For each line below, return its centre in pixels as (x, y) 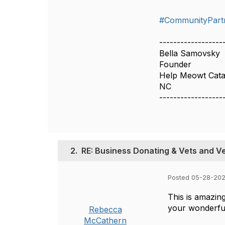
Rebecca (105, 209)
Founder (176, 64)
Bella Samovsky (190, 53)
